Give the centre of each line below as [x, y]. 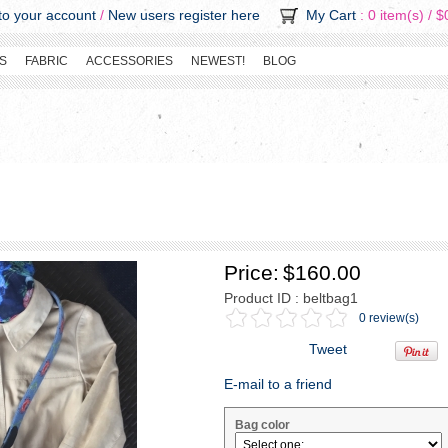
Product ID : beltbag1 [291, 298]
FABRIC [46, 61]
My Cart [331, 15]
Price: [251, 272]
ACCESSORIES [129, 61]
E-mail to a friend [278, 384]
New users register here [184, 15]
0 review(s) [389, 318]
